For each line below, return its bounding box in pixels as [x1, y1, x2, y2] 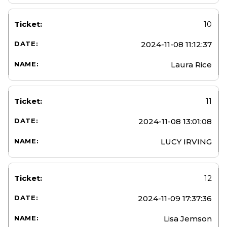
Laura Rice [171, 59, 212, 69]
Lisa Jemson [164, 213, 212, 223]
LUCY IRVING [161, 136, 212, 146]
